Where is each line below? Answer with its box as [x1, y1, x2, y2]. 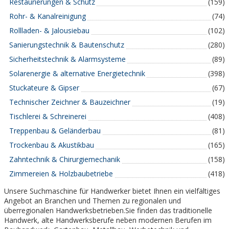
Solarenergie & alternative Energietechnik [9, 68, 145, 78]
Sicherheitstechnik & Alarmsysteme [9, 54, 126, 64]
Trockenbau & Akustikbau [9, 140, 94, 150]
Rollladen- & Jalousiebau [9, 26, 89, 35]
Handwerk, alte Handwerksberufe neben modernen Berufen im [4, 215, 212, 225]
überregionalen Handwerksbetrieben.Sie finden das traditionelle [4, 205, 212, 215]
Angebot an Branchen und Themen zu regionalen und [4, 196, 181, 205]
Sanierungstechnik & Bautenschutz [9, 40, 124, 50]
